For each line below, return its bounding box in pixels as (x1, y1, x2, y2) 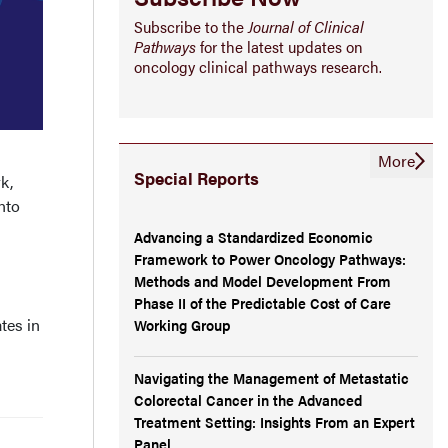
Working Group (134, 313, 230, 335)
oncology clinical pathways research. (134, 54, 382, 78)
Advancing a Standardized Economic (134, 225, 373, 247)
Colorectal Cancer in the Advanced (134, 388, 362, 410)
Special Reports (134, 165, 259, 190)
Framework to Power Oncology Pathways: (134, 247, 406, 269)
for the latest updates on (196, 34, 363, 58)
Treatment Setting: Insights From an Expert (134, 410, 415, 432)
